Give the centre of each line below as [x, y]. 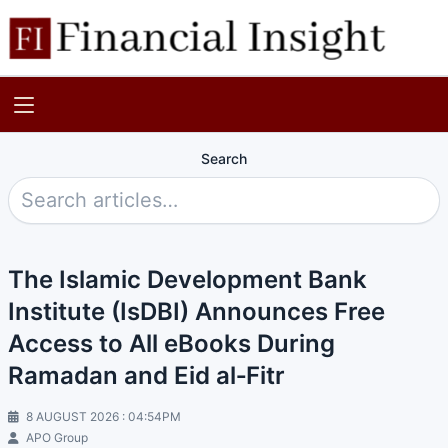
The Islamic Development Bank [187, 279]
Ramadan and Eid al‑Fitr [146, 375]
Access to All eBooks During [171, 343]
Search [224, 158]
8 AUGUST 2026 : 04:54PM [102, 416]
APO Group [55, 437]
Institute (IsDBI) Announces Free [196, 311]
